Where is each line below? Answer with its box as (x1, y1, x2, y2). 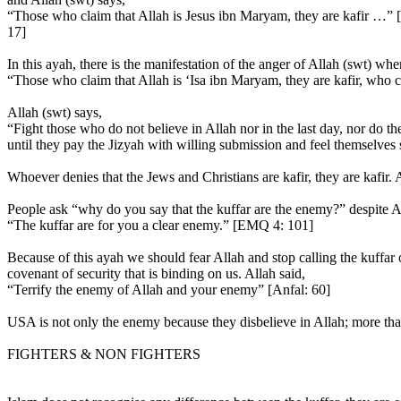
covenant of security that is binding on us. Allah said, (7, 266, 305, 281)
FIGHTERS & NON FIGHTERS (7, 346, 200, 362)
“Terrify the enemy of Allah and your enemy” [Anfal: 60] (7, 282, 330, 297)
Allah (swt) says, (7, 105, 102, 120)
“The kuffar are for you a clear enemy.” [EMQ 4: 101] (7, 218, 313, 233)
